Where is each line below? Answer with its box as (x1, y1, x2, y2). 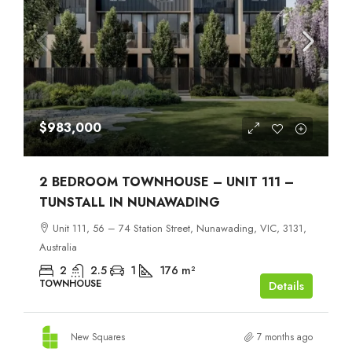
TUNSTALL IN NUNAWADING (39, 192, 220, 211)
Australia (39, 239, 77, 255)
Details (269, 277, 304, 295)
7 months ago (257, 329, 313, 344)
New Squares (71, 329, 125, 344)
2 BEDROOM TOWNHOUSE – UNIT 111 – (39, 172, 294, 191)
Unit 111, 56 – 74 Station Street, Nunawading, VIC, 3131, (53, 220, 306, 236)
